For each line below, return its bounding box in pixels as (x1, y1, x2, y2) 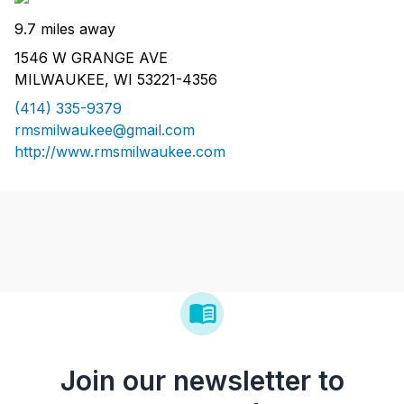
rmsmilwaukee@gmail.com (14, 121, 195, 140)
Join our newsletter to (60, 364, 344, 398)
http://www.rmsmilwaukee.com (14, 142, 225, 161)
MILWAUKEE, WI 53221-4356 (14, 70, 217, 89)
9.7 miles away (14, 20, 115, 39)
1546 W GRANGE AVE (14, 49, 168, 68)
